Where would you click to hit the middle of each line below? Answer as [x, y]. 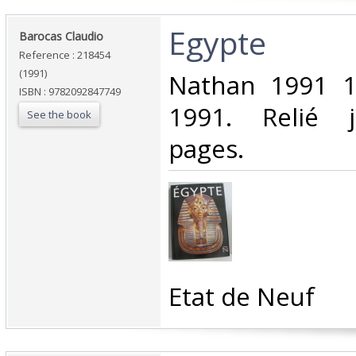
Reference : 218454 [65, 55]
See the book [59, 115]
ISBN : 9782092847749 [70, 92]
